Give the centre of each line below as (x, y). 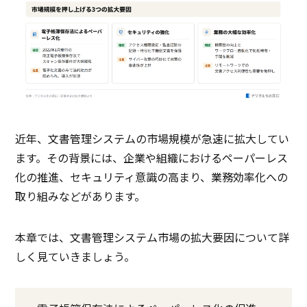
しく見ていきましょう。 (75, 257)
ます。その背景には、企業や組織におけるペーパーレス (152, 158)
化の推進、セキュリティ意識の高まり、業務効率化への (152, 177)
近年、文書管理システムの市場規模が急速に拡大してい (152, 139)
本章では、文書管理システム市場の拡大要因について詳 (152, 237)
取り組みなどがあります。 (81, 196)
